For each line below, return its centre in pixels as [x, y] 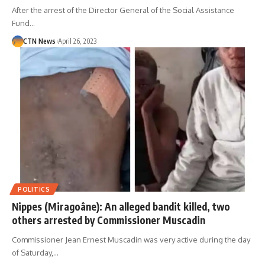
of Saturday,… [35, 253]
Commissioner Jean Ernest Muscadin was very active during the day [131, 240]
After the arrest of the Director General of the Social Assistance [123, 10]
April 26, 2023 [77, 41]
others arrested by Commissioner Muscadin [109, 220]
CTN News [39, 41]
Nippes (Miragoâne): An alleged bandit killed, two [121, 207]
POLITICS [34, 190]
